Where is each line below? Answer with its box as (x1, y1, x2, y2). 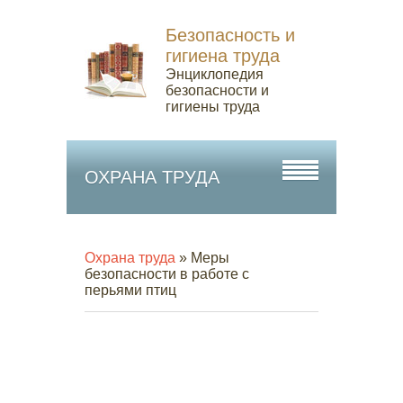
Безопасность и (166, 25, 295, 45)
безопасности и (166, 83, 269, 98)
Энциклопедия (166, 67, 264, 82)
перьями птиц (85, 282, 176, 298)
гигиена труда (166, 46, 280, 66)
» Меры (175, 250, 229, 265)
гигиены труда (166, 99, 260, 114)
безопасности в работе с (85, 266, 249, 282)
